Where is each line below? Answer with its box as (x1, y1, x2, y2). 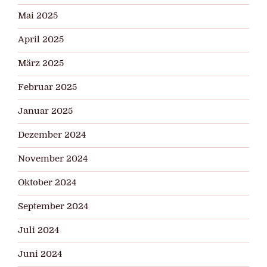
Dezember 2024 (18, 130, 86, 141)
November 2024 (18, 154, 88, 164)
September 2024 (18, 201, 88, 212)
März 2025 (18, 58, 64, 69)
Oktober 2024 (18, 178, 76, 188)
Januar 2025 (18, 106, 73, 117)
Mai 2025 (18, 11, 58, 21)
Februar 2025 (18, 82, 77, 93)
